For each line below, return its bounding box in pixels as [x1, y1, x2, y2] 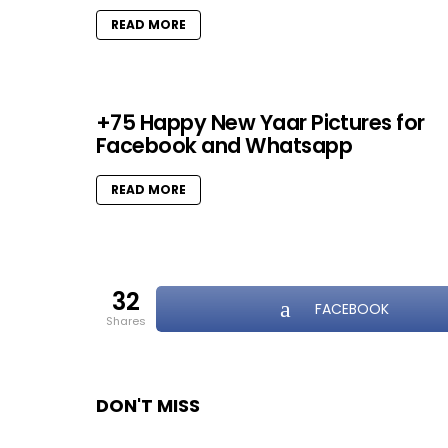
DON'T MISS [96, 393, 200, 419]
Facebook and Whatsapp [96, 131, 352, 161]
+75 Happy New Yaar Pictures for [96, 108, 425, 138]
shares [113, 313, 146, 330]
